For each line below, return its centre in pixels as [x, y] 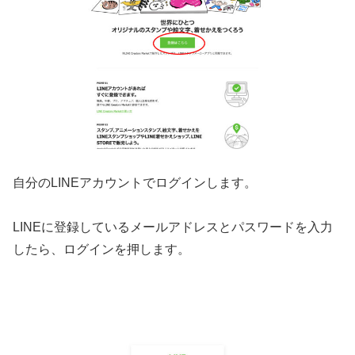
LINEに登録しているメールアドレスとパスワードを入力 [173, 227]
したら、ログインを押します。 [101, 250]
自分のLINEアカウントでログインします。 [135, 182]
